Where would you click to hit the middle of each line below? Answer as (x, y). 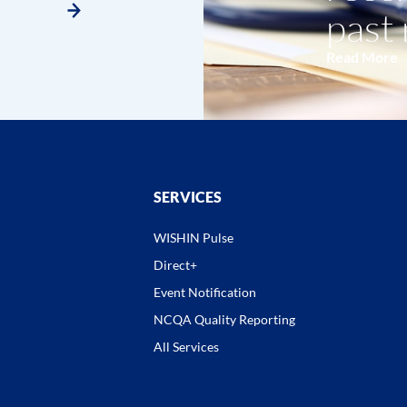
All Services (186, 346)
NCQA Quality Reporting (224, 319)
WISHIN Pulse (194, 237)
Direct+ (175, 264)
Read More (362, 56)
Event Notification (205, 292)
